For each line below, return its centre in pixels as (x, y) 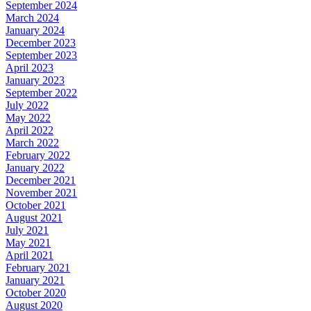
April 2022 (30, 130)
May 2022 (28, 117)
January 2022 (35, 167)
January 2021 (35, 280)
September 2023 (41, 55)
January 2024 (35, 30)
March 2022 (32, 142)
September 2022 (41, 92)
